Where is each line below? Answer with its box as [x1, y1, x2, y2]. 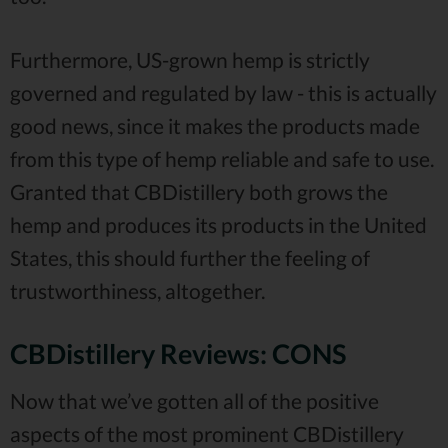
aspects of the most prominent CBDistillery [10, 420, 404, 446]
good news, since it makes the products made [10, 113, 420, 139]
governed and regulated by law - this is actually [10, 80, 437, 106]
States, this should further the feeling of [10, 245, 370, 271]
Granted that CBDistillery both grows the [10, 179, 388, 205]
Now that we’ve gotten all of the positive [10, 387, 379, 413]
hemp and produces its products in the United [10, 212, 427, 238]
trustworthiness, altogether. [10, 278, 265, 304]
